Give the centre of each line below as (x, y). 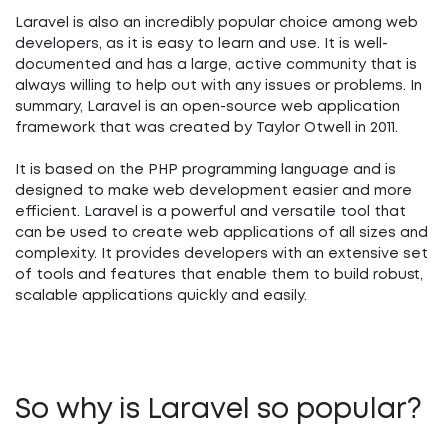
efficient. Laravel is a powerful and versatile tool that (210, 212)
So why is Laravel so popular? (218, 410)
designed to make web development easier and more (213, 191)
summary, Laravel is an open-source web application (207, 107)
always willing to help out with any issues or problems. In (218, 86)
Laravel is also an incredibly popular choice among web (216, 23)
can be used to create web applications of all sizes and (221, 233)
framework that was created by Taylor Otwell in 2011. (206, 128)
